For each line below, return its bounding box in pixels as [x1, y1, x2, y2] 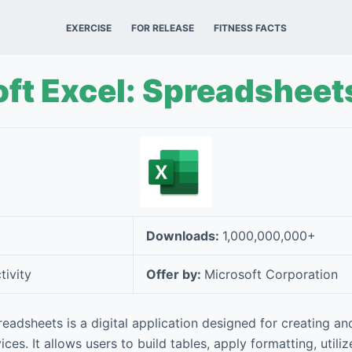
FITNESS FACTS [213, 21, 287, 34]
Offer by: [146, 266, 204, 282]
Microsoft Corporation [204, 266, 338, 282]
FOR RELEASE [130, 21, 194, 34]
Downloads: [146, 228, 222, 244]
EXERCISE [65, 21, 112, 34]
